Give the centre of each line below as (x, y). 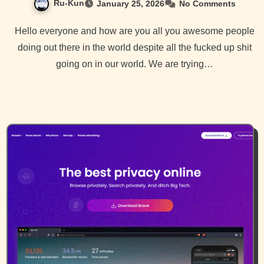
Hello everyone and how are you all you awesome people (18, 31)
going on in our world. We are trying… (134, 64)
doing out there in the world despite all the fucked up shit (134, 47)
